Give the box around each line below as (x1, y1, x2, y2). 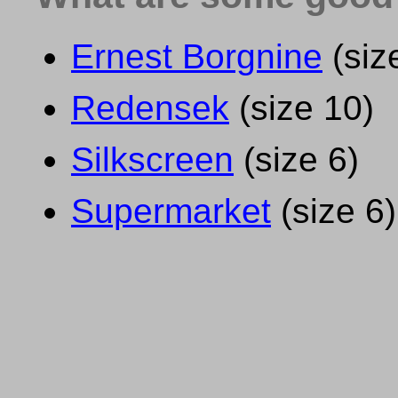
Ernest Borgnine (71, 36, 322, 76)
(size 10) (229, 88, 374, 127)
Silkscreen (71, 139, 234, 179)
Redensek (71, 88, 229, 127)
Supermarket (71, 191, 271, 230)
